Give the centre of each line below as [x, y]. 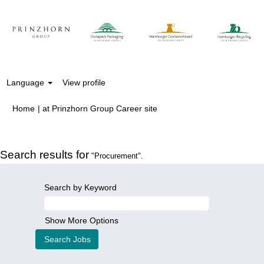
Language [27, 82]
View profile [84, 82]
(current [171, 108]
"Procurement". [116, 156]
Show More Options [82, 220]
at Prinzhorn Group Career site [100, 108]
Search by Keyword [80, 187]
